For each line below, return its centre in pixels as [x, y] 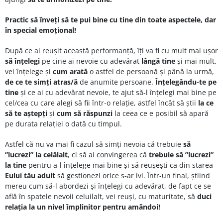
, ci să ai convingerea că [108, 154]
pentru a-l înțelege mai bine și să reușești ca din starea [120, 165]
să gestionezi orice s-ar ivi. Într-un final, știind [133, 175]
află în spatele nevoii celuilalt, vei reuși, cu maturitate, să [101, 196]
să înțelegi [22, 61]
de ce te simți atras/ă [41, 82]
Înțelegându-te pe [186, 82]
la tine [16, 165]
